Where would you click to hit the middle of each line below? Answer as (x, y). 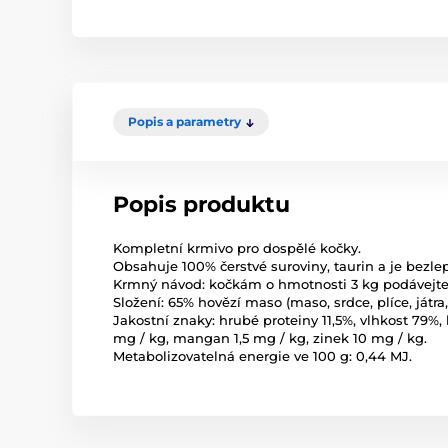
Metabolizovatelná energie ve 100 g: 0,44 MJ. (262, 356)
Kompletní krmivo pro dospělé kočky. (237, 248)
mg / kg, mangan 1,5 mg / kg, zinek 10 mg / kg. (270, 338)
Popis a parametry (184, 121)
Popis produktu (201, 204)
